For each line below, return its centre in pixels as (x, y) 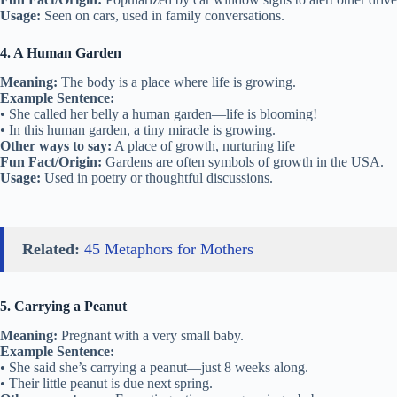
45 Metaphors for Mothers (169, 249)
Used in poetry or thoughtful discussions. (157, 177)
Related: (51, 249)
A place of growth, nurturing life (203, 145)
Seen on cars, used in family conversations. (163, 15)
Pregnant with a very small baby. (151, 335)
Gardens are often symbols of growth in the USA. (243, 161)
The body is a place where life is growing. (177, 82)
